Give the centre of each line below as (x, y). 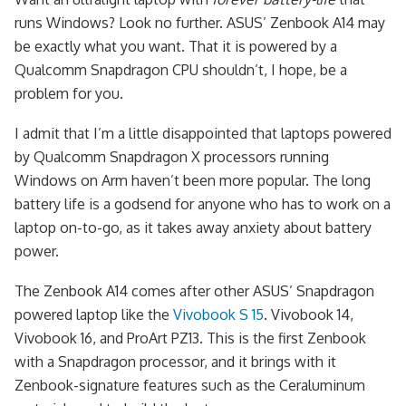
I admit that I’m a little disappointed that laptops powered (203, 134)
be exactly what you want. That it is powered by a (176, 47)
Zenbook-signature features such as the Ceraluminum (190, 386)
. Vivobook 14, (309, 315)
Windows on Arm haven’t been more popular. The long (193, 181)
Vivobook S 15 (218, 315)
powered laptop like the (94, 315)
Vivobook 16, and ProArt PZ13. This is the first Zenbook (190, 338)
